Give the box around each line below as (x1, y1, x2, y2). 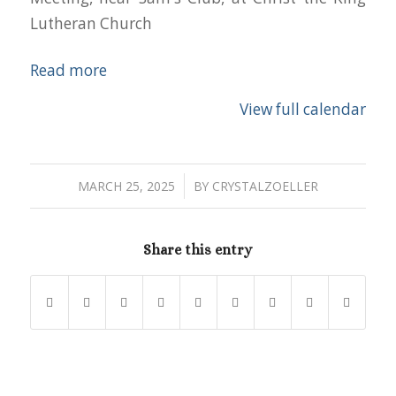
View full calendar (240, 98, 367, 119)
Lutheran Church (29, 13, 152, 34)
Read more (29, 60, 107, 81)
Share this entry (143, 240, 253, 258)
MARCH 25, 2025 (77, 177, 175, 194)
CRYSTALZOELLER (211, 177, 318, 194)
